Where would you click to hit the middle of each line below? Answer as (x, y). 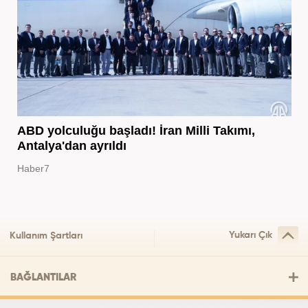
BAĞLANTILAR (43, 277)
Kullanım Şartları (46, 235)
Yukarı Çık (251, 235)
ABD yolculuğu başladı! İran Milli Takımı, (136, 130)
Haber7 (33, 168)
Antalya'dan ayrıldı (71, 145)
